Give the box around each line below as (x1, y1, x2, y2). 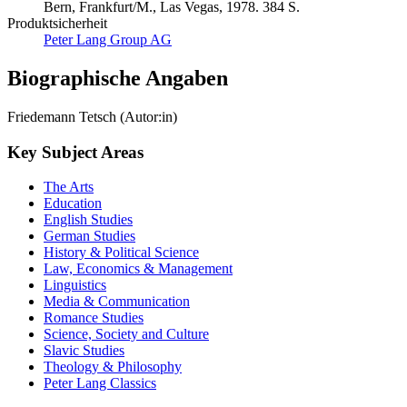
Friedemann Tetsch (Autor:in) (7, 108, 177, 124)
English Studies (44, 212, 133, 228)
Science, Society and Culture (44, 326, 209, 342)
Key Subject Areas (7, 142, 144, 162)
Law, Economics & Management (44, 261, 233, 277)
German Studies (44, 228, 135, 244)
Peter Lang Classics (44, 375, 156, 392)
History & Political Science (44, 244, 199, 261)
